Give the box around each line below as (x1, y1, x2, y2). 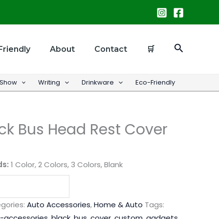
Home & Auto (94, 199, 143, 210)
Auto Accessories (27, 199, 90, 210)
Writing (38, 77, 61, 87)
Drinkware (82, 77, 114, 87)
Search (174, 41, 209, 55)
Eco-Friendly (135, 77, 175, 87)
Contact (94, 44, 127, 54)
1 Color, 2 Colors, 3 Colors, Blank (9, 159, 123, 170)
